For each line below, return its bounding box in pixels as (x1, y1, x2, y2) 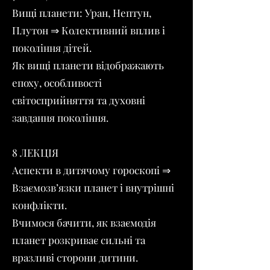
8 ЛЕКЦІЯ (12, 146, 58, 159)
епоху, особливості (12, 76, 102, 89)
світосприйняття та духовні (12, 93, 145, 107)
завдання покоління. (12, 111, 108, 124)
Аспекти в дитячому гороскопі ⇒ (12, 163, 171, 177)
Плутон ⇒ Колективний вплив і (12, 24, 165, 37)
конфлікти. (12, 198, 67, 212)
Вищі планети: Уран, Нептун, (12, 6, 151, 19)
